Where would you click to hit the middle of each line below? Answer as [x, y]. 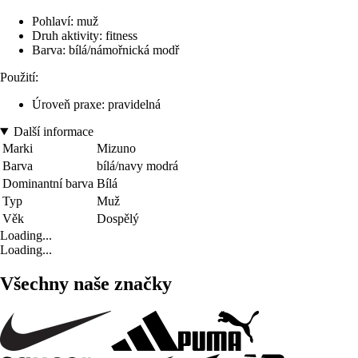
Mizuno [116, 148]
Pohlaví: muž [65, 21]
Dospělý [118, 218]
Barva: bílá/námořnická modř [105, 50]
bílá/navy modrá [137, 165]
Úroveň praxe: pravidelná [96, 104]
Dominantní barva [48, 183]
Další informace [53, 131]
